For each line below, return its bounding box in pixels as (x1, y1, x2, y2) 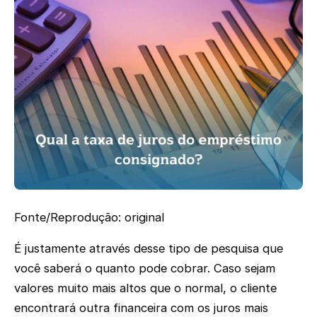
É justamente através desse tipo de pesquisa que (14, 241, 283, 256)
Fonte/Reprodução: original (14, 209, 164, 224)
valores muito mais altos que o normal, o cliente (14, 281, 277, 296)
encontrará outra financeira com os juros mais (14, 301, 268, 316)
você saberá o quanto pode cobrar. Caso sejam (14, 261, 275, 276)
